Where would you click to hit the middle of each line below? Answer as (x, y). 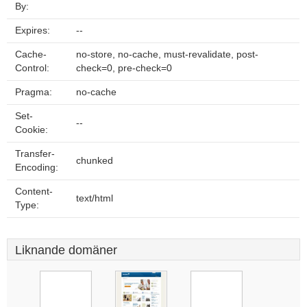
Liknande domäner (66, 250)
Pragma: (34, 92)
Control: (32, 68)
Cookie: (32, 130)
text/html (95, 198)
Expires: (33, 30)
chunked (95, 161)
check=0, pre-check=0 (124, 68)
